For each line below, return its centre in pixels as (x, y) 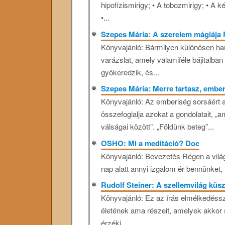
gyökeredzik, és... (130, 72)
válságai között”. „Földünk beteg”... (158, 126)
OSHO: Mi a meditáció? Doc (150, 143)
